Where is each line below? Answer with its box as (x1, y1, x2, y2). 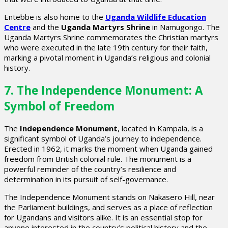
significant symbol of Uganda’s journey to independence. (4, 133, 202, 144)
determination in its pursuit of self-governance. (4, 174, 168, 185)
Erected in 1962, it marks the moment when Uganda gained (4, 144, 213, 154)
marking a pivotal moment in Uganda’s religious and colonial (4, 52, 211, 63)
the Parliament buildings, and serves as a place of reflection (4, 202, 213, 213)
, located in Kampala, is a (118, 123, 203, 134)
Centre (4, 22, 31, 33)
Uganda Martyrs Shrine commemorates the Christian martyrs (4, 32, 218, 43)
